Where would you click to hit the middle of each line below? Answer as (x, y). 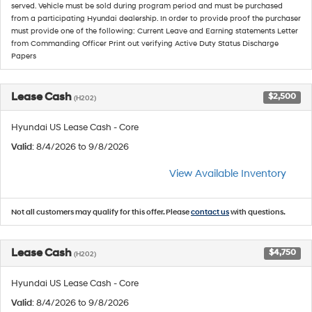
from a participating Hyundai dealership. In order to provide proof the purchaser (156, 18)
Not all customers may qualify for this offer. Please (101, 212)
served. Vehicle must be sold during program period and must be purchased (147, 6)
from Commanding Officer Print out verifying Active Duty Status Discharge (145, 44)
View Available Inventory (228, 174)
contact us (210, 212)
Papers (24, 56)
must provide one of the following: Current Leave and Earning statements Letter (155, 31)
